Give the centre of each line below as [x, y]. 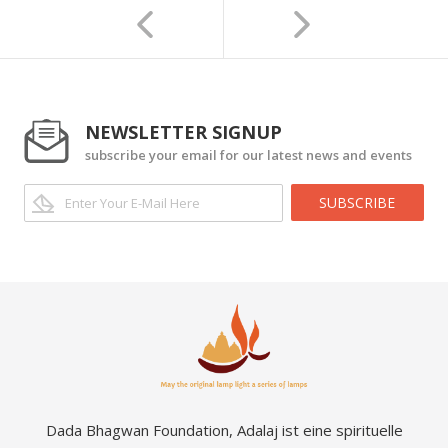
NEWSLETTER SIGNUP [183, 132]
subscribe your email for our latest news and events [248, 155]
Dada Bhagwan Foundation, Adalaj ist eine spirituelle [224, 430]
